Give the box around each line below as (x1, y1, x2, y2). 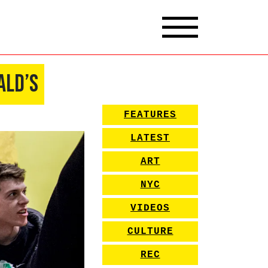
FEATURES (124, 109, 176, 120)
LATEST (130, 132, 170, 144)
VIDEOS (130, 202, 170, 214)
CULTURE (127, 226, 173, 237)
